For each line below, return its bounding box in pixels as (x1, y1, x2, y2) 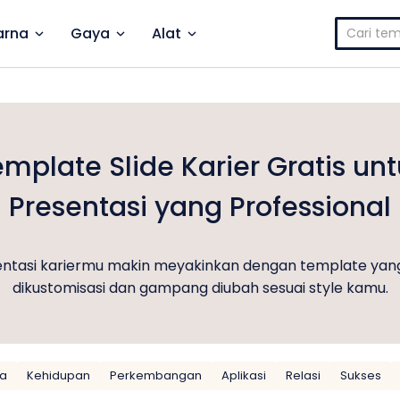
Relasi (286, 367, 321, 384)
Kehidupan (27, 367, 90, 384)
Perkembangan (110, 367, 202, 384)
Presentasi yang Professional (9, 188, 391, 226)
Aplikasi (221, 367, 266, 384)
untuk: (334, 39, 376, 60)
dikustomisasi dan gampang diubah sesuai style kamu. (12, 278, 388, 298)
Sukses (340, 367, 381, 384)
